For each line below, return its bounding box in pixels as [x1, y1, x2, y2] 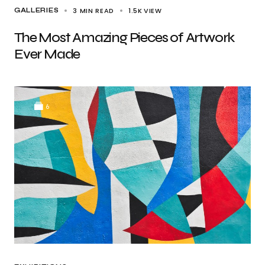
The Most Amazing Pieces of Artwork [14, 29, 235, 46]
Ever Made [14, 46, 80, 63]
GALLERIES [14, 7, 59, 14]
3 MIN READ [73, 6, 115, 15]
